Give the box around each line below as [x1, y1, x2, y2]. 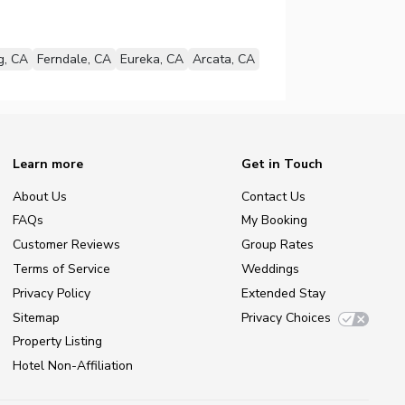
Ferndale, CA [36, 50, 111, 68]
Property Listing [13, 333, 102, 351]
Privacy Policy [13, 284, 90, 302]
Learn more [13, 155, 83, 173]
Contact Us [241, 187, 306, 205]
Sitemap [13, 308, 60, 326]
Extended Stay [241, 284, 325, 302]
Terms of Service [13, 259, 110, 278]
